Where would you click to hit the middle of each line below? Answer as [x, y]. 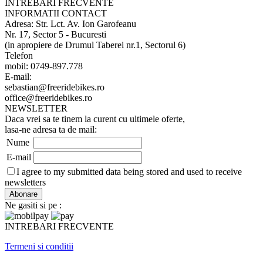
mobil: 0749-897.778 [44, 66]
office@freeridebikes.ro [48, 97]
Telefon [19, 55]
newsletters [25, 182]
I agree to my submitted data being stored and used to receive [129, 171]
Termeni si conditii [39, 246]
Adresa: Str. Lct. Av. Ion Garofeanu [70, 23]
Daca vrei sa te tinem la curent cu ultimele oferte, [95, 119]
